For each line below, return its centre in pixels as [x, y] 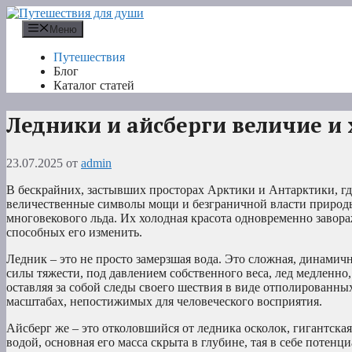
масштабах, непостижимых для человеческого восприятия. [164, 302]
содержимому [42, 40]
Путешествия [89, 57]
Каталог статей [94, 86]
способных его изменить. [74, 233]
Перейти [29, 12]
